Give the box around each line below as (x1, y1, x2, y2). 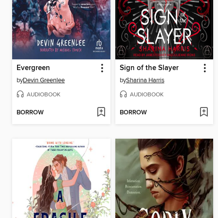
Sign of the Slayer (119, 63, 179, 73)
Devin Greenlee (23, 76, 65, 84)
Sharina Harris (126, 76, 164, 84)
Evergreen (17, 63, 50, 73)
